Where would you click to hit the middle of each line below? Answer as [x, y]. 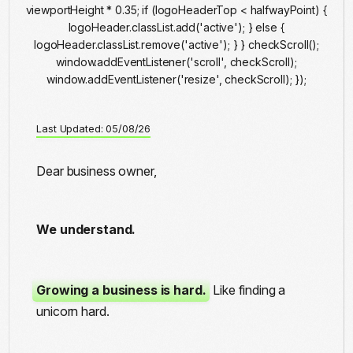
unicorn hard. [73, 312]
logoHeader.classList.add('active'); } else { [176, 27]
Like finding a [248, 290]
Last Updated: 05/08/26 [94, 128]
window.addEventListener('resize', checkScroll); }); [176, 79]
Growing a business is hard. [121, 290]
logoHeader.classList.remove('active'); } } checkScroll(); [176, 44]
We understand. [86, 230]
